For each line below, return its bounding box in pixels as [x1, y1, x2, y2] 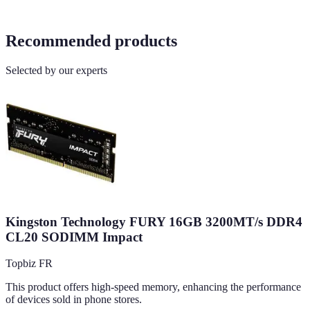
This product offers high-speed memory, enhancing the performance [6, 281, 301, 293]
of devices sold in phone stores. [6, 293, 142, 306]
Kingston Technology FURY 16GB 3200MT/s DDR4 [6, 214, 302, 229]
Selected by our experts [6, 64, 107, 76]
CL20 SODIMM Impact [6, 229, 143, 244]
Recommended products [6, 32, 177, 51]
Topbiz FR [6, 257, 53, 270]
